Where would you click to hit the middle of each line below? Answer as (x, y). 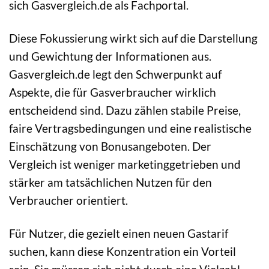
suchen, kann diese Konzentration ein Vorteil (122, 251)
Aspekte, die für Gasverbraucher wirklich (113, 92)
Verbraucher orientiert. (68, 200)
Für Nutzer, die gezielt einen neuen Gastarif (119, 233)
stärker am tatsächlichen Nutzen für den (110, 182)
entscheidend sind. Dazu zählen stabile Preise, (125, 110)
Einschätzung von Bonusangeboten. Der (110, 146)
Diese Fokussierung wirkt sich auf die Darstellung (133, 38)
